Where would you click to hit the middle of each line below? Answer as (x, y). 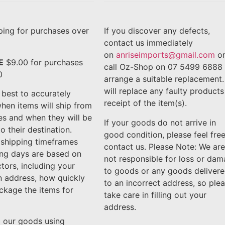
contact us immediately (148, 43)
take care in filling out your (155, 195)
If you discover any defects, (157, 31)
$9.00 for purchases (43, 62)
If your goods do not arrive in (160, 122)
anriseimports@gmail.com (165, 55)
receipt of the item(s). (145, 103)
